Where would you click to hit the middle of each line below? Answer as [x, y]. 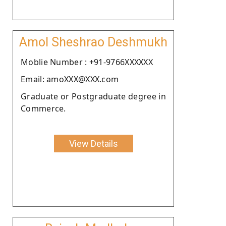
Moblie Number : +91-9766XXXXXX [87, 62]
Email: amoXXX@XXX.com [70, 79]
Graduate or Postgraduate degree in [93, 96]
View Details [93, 143]
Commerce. [43, 108]
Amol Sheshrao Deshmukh [93, 42]
